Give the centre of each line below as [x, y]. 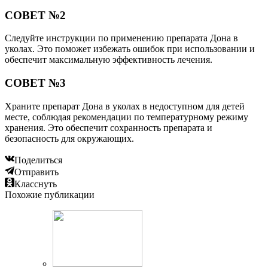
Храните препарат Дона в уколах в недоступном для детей [125, 106]
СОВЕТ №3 [35, 83]
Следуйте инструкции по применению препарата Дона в [121, 38]
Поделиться [38, 160]
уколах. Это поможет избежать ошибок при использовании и [130, 49]
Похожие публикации [50, 194]
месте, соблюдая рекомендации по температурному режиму [127, 117]
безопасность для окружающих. [69, 138]
